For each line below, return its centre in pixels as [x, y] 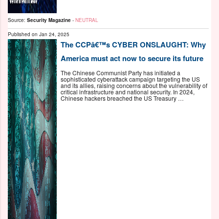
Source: [17, 20]
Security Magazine [49, 20]
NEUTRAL [87, 20]
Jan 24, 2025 [54, 34]
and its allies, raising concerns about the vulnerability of [134, 86]
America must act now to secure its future [132, 58]
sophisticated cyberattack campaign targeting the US [130, 79]
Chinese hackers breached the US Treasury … [122, 98]
